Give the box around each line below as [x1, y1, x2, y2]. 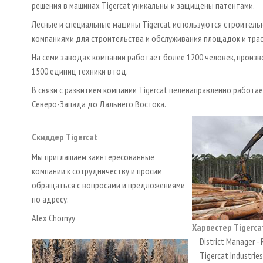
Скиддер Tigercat [32, 131, 97, 143]
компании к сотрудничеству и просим [32, 165, 162, 177]
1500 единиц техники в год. [32, 65, 128, 77]
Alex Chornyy [32, 212, 75, 224]
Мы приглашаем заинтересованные [32, 151, 154, 163]
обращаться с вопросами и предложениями [32, 179, 185, 191]
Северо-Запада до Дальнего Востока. [32, 98, 166, 110]
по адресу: [32, 193, 69, 205]
